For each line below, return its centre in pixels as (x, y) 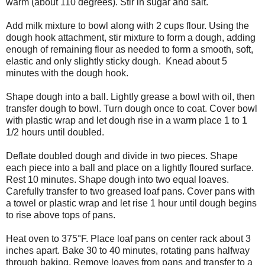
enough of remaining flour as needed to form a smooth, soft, (130, 49)
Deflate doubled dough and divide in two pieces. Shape (122, 156)
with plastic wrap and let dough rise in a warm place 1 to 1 (127, 120)
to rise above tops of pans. (61, 215)
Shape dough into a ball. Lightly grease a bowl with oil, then (130, 96)
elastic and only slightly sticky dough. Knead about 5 (117, 61)
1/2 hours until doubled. (55, 132)
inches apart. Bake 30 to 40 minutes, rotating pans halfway (128, 250)
